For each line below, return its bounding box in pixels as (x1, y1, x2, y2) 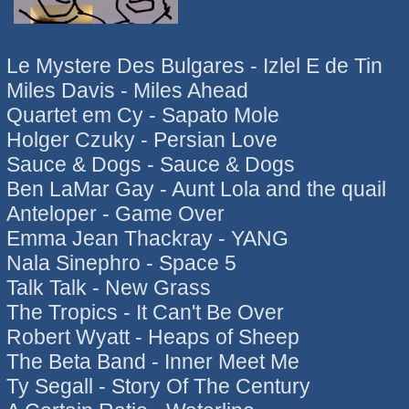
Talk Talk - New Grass (5, 275, 211, 299)
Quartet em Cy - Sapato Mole (5, 102, 279, 127)
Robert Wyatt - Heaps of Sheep (5, 324, 299, 349)
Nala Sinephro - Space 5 (5, 250, 236, 275)
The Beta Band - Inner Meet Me (5, 349, 299, 373)
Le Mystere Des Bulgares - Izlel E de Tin (5, 53, 383, 78)
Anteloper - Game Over (5, 201, 225, 225)
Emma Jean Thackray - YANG (5, 225, 288, 250)
